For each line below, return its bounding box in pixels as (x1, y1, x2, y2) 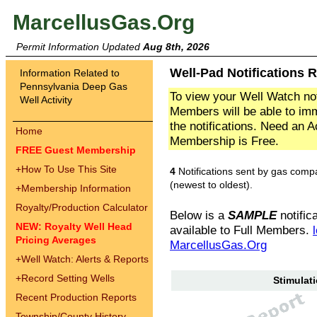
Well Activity (20, 94, 72, 105)
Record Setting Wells (21, 272, 115, 284)
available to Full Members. (170, 223, 313, 237)
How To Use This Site (21, 163, 117, 175)
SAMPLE (228, 208, 277, 222)
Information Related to (20, 67, 120, 79)
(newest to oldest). (170, 179, 253, 190)
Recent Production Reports (16, 292, 137, 303)
